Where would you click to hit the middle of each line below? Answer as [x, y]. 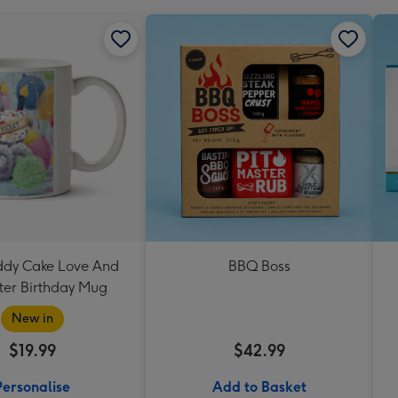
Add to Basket [259, 386]
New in [32, 318]
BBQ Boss [259, 266]
